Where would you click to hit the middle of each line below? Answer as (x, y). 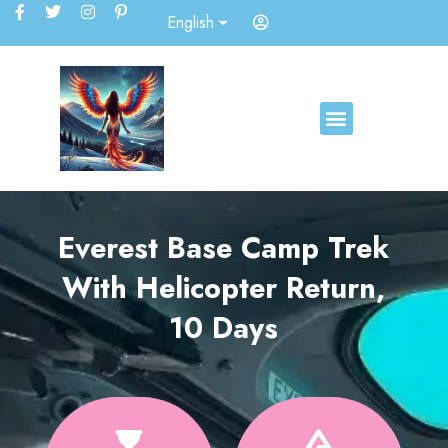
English (190, 22)
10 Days (224, 328)
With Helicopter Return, (224, 288)
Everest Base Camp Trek (224, 248)
